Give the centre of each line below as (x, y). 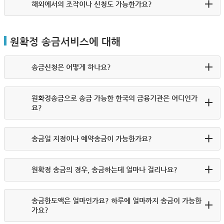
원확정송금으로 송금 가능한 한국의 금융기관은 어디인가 (114, 98)
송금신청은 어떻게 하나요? (71, 67)
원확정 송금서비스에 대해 (65, 42)
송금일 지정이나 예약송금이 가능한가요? (91, 138)
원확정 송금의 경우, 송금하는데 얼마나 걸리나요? (104, 169)
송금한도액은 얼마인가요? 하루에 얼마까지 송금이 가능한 (116, 200)
